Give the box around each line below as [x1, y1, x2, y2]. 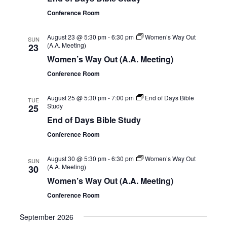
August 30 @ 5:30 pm [47, 154, 107, 163]
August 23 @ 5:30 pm [47, 32, 107, 41]
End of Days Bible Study [47, 113, 141, 126]
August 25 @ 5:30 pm [47, 93, 107, 102]
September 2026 [20, 211, 74, 222]
